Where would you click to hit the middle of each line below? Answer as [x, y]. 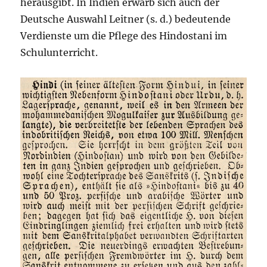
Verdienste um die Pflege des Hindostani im [124, 36]
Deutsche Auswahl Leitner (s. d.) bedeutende [126, 19]
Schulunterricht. [59, 53]
